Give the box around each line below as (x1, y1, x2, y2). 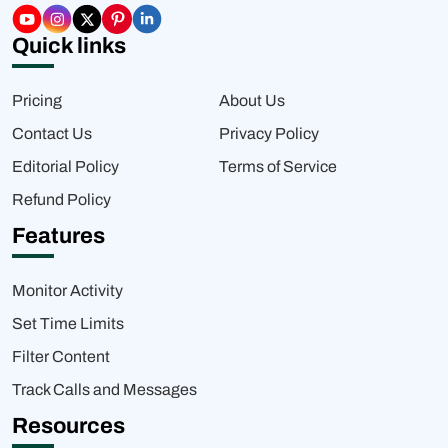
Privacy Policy (218, 124, 319, 142)
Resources (12, 413, 125, 438)
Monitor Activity (12, 281, 123, 299)
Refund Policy (12, 190, 111, 208)
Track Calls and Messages (12, 380, 197, 398)
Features (12, 223, 105, 248)
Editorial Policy (12, 157, 119, 175)
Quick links (12, 33, 126, 58)
